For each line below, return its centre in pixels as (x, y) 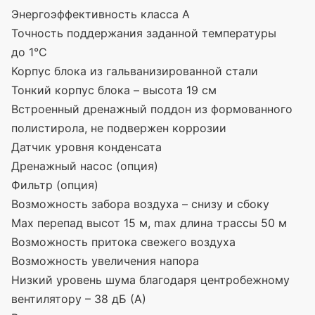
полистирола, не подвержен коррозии (119, 128)
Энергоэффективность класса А (101, 14)
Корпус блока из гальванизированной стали (135, 71)
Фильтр (32, 185)
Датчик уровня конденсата (86, 147)
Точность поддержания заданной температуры (144, 33)
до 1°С (29, 52)
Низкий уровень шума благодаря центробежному (150, 279)
